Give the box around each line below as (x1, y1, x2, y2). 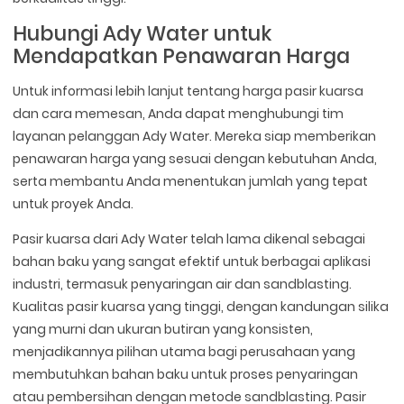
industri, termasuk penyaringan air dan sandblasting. (13, 274, 353, 293)
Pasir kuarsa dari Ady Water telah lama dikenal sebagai (13, 229, 366, 248)
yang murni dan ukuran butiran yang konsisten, (13, 319, 314, 338)
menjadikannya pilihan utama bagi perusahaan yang (13, 342, 356, 361)
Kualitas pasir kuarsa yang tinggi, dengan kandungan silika (13, 297, 390, 316)
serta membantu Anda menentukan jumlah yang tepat (13, 171, 369, 190)
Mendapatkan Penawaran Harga (13, 41, 351, 70)
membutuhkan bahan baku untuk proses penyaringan (13, 364, 359, 383)
